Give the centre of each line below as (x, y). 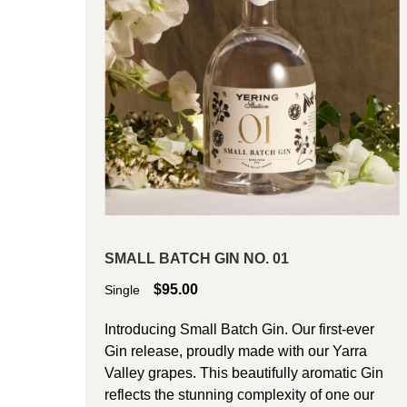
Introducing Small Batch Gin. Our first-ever (240, 330)
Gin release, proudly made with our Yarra (236, 352)
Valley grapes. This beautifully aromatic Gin (244, 373)
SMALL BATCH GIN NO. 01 (197, 259)
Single (123, 291)
